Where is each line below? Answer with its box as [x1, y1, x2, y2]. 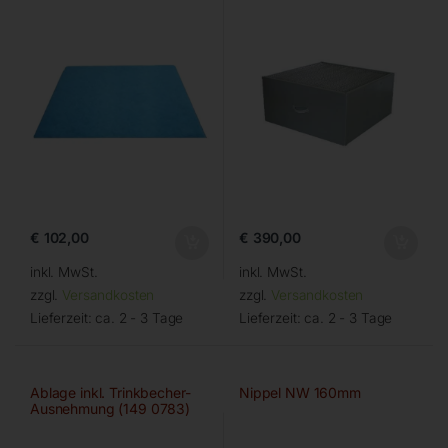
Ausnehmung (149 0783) [29, 400, 191, 418]
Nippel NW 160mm [238, 384, 361, 402]
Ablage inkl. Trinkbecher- [29, 384, 191, 402]
